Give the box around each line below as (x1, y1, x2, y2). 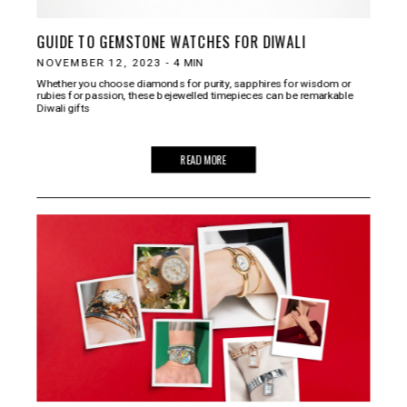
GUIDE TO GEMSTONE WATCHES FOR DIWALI (36, 30, 307, 53)
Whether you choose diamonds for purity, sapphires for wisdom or (36, 76, 352, 89)
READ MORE (180, 151, 227, 168)
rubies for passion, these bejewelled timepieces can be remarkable (36, 88, 353, 102)
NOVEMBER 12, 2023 (36, 55, 162, 69)
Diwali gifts (36, 101, 90, 114)
